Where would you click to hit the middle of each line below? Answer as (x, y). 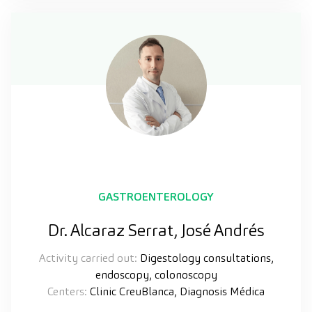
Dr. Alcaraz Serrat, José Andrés (156, 230)
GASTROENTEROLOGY (156, 196)
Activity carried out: (88, 258)
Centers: (67, 291)
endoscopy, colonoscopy (156, 274)
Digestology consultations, (205, 258)
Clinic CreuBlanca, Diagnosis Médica (176, 291)
